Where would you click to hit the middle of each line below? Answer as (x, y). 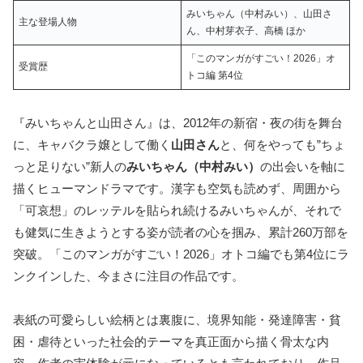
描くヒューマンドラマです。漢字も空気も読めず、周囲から (177, 188)
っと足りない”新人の (70, 166)
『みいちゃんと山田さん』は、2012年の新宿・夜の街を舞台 (178, 122)
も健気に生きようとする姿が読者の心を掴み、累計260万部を (181, 232)
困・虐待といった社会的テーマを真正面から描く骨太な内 (171, 341)
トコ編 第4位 (215, 75)
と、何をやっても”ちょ (282, 144)
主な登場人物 (48, 21)
